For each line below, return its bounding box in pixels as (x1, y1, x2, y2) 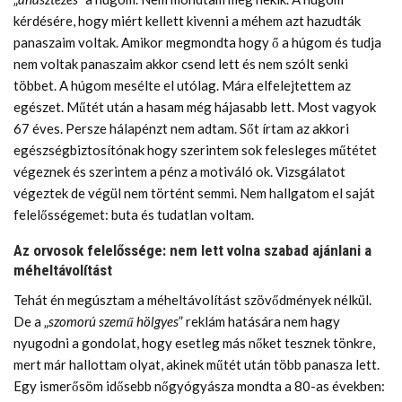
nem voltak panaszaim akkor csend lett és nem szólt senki (13, 55, 348, 72)
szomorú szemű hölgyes (48, 312, 179, 329)
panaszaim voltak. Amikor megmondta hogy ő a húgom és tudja (13, 33, 381, 50)
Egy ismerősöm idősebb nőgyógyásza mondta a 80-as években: (13, 377, 385, 394)
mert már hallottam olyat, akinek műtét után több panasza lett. (13, 355, 380, 372)
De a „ (13, 312, 48, 329)
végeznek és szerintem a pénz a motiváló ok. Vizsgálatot (13, 162, 345, 179)
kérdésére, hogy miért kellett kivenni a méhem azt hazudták (13, 12, 361, 29)
